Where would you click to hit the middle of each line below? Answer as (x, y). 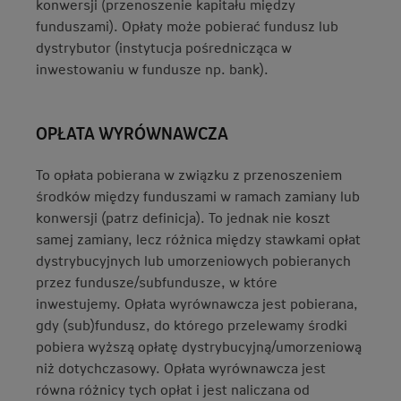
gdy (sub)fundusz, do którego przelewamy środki (192, 324)
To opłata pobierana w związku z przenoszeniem (189, 174)
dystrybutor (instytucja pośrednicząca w (164, 47)
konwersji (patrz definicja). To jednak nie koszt (183, 217)
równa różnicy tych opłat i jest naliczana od (173, 389)
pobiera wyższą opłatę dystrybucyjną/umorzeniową (199, 346)
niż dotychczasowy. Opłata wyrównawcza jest (181, 367)
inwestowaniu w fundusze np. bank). (152, 68)
